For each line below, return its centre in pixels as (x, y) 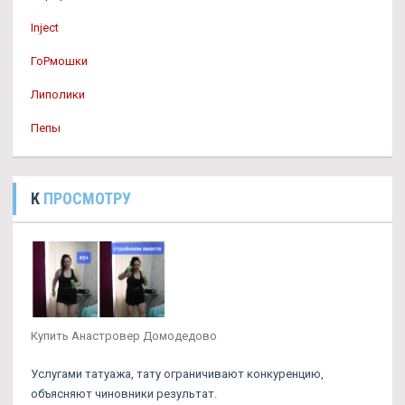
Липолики (58, 94)
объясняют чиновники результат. (124, 394)
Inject (45, 28)
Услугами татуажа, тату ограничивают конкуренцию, (177, 374)
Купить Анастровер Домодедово (124, 336)
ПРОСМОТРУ (87, 198)
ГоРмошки (59, 61)
